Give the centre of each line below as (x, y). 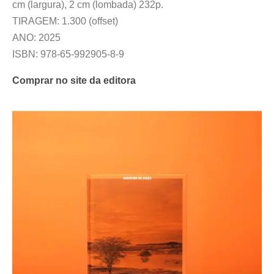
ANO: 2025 (36, 38)
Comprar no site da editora (74, 80)
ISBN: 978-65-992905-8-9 (68, 54)
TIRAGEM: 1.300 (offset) (65, 21)
